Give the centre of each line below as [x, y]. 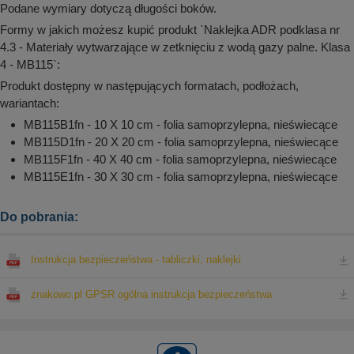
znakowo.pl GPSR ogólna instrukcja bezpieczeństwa [151, 294]
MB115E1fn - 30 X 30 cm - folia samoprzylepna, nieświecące [181, 177]
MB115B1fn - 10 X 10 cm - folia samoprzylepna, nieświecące [181, 125]
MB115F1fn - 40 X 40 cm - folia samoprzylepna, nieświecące [180, 160]
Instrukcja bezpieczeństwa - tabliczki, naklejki [136, 260]
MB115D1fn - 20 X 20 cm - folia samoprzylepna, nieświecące [181, 142]
